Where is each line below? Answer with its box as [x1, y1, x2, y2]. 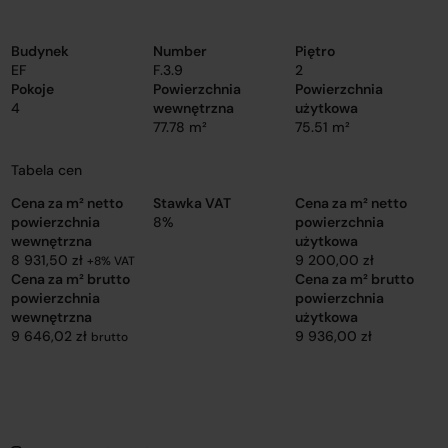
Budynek [11, 42, 70, 60]
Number [152, 42, 207, 60]
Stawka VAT [152, 194, 231, 212]
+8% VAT [87, 253, 136, 269]
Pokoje [11, 80, 55, 98]
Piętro [294, 42, 335, 60]
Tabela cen [11, 161, 83, 179]
